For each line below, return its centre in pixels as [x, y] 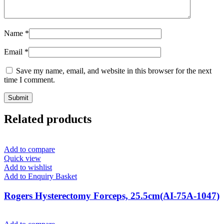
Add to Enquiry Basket [40, 176]
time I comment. [29, 79]
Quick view [22, 158]
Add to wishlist [28, 167]
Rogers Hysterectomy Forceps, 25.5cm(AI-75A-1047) [112, 196]
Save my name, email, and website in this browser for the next [114, 70]
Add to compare [29, 149]
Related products [48, 119]
